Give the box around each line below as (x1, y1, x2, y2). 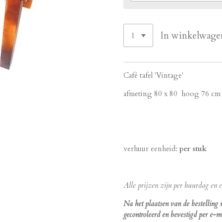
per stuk (179, 144, 207, 154)
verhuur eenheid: (123, 144, 179, 154)
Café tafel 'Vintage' (123, 70, 183, 80)
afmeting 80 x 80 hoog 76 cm (123, 89, 221, 99)
